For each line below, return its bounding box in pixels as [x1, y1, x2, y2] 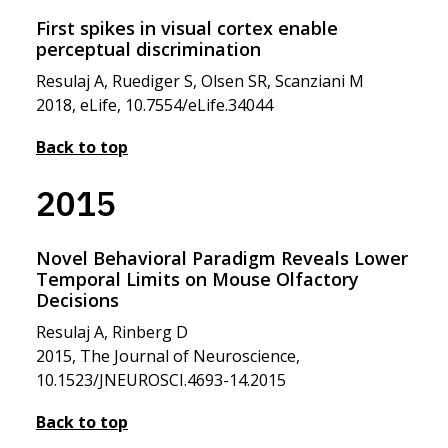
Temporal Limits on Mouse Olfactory [36, 267, 359, 291]
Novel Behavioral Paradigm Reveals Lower [36, 246, 408, 270]
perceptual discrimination [36, 37, 261, 61]
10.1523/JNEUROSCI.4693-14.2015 [36, 369, 286, 391]
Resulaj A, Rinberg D [36, 321, 188, 343]
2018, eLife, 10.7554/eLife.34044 [36, 94, 273, 116]
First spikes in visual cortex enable [36, 16, 338, 40]
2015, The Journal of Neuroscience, [36, 345, 300, 367]
